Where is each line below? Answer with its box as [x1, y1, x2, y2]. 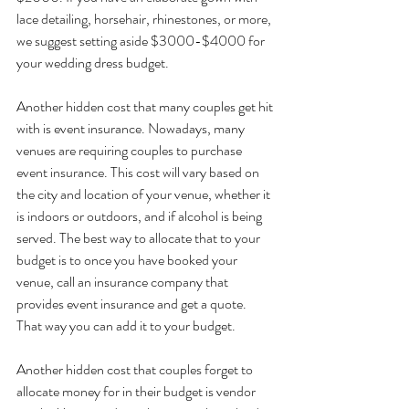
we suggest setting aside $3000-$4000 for [16, 30, 267, 52]
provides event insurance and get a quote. [16, 293, 249, 315]
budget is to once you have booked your [16, 249, 240, 271]
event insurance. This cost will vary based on [16, 162, 262, 184]
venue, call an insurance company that [16, 271, 231, 293]
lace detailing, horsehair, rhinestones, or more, [16, 8, 274, 30]
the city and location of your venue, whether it [16, 184, 273, 205]
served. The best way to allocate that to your [16, 227, 263, 249]
